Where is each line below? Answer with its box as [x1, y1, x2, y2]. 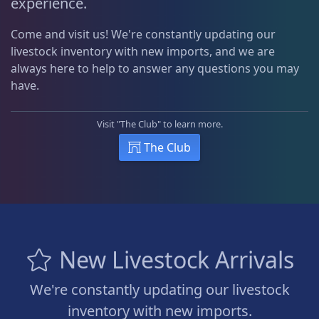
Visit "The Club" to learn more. [96, 117, 223, 130]
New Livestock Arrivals [53, 244, 294, 275]
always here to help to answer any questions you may [11, 60, 299, 76]
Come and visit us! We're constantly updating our [11, 26, 276, 42]
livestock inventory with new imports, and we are [11, 43, 275, 59]
